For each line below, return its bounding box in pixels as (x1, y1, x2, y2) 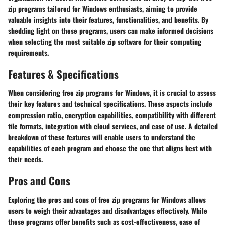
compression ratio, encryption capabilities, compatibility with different (8, 109, 216, 120)
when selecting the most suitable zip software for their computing (8, 36, 201, 47)
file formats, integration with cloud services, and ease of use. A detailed (8, 121, 218, 131)
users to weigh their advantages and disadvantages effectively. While (8, 205, 207, 216)
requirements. (8, 47, 49, 58)
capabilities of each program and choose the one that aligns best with (8, 143, 212, 153)
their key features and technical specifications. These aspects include (8, 98, 212, 109)
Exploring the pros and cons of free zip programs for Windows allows (8, 194, 206, 205)
